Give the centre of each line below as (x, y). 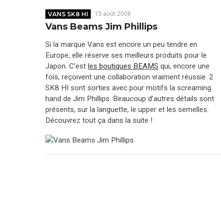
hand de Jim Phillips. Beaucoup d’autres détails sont (130, 98)
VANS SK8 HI (68, 14)
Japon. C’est (67, 66)
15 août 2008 (112, 14)
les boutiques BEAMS (123, 66)
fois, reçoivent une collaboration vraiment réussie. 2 (129, 77)
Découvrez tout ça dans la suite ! (99, 120)
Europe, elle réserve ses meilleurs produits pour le (126, 55)
